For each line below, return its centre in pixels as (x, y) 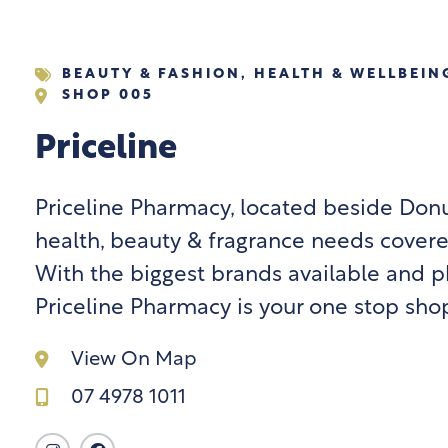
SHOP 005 (108, 95)
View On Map (133, 360)
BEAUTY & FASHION (151, 74)
